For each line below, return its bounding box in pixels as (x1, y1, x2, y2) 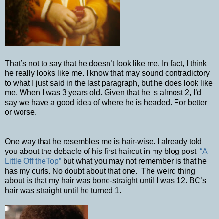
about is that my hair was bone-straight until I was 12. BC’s (5, 176, 206, 185)
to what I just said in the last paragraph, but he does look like (5, 78, 213, 87)
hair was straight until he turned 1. (5, 186, 121, 195)
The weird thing (141, 166, 195, 175)
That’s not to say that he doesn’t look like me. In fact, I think (5, 59, 207, 67)
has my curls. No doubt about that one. (5, 166, 137, 175)
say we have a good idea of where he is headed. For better (5, 98, 207, 107)
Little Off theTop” (5, 156, 61, 165)
